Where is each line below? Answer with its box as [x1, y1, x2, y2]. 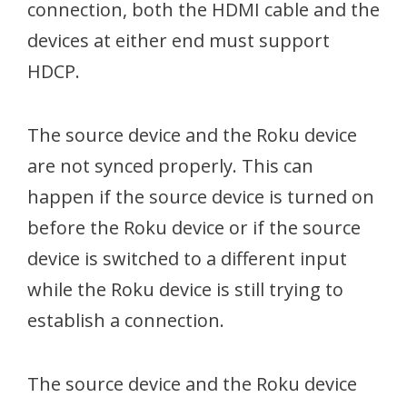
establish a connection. [27, 308, 224, 333]
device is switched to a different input [27, 246, 347, 271]
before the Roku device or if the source [27, 215, 361, 240]
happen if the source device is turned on [27, 184, 374, 209]
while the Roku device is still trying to [27, 277, 343, 302]
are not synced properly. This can [27, 154, 313, 178]
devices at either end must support [27, 28, 330, 53]
